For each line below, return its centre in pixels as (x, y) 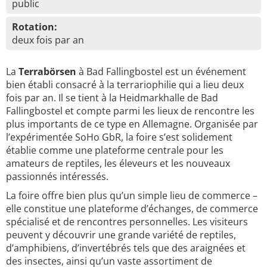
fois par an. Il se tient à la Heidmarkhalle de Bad (112, 98)
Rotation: (35, 27)
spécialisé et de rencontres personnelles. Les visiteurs (127, 222)
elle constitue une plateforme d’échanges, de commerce (132, 209)
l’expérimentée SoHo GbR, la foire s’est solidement (119, 137)
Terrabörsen (47, 72)
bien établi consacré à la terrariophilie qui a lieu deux (125, 85)
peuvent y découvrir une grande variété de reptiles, (121, 235)
